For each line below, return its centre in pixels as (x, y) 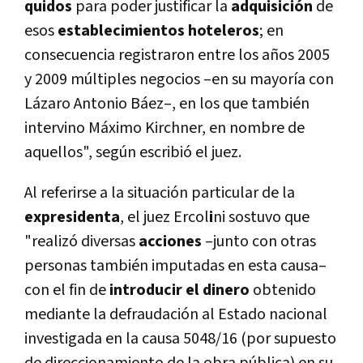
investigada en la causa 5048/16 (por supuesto (180, 339)
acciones (170, 242)
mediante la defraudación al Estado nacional (176, 315)
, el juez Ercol (164, 218)
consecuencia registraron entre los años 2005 (177, 56)
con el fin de (67, 290)
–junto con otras (259, 242)
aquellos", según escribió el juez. (133, 153)
